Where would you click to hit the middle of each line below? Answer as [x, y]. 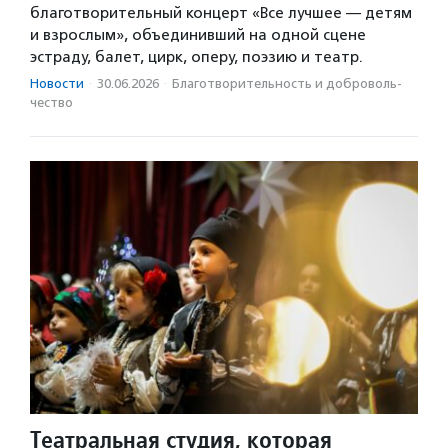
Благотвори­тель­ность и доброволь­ [287, 84]
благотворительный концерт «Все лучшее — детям [221, 13]
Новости [57, 84]
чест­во [51, 103]
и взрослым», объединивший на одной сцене [198, 35]
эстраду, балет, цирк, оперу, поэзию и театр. [196, 57]
